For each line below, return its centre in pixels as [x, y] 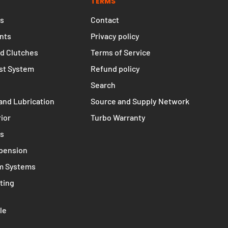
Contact [105, 64]
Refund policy [115, 112]
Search [103, 129]
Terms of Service [121, 96]
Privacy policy [115, 80]
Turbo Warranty [118, 161]
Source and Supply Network [140, 145]
